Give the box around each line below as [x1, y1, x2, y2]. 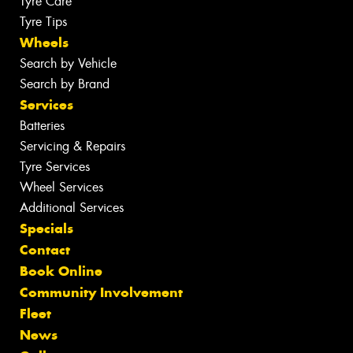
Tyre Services [20, 158, 90, 175]
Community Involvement [20, 283, 183, 301]
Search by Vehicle [20, 54, 117, 72]
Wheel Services [20, 178, 103, 195]
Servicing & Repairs [20, 137, 125, 154]
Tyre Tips [20, 13, 67, 30]
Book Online [20, 262, 102, 280]
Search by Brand [20, 75, 110, 92]
